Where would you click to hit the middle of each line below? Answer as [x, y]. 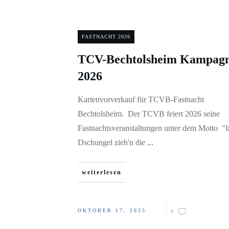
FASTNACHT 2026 [106, 37]
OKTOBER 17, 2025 [112, 210]
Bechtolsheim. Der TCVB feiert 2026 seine [149, 114]
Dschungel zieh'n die [112, 142]
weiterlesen [102, 172]
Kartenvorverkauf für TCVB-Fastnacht [141, 99]
